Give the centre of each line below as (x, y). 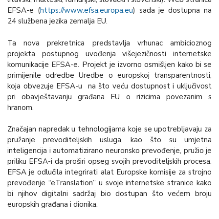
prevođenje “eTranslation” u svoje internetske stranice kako (109, 183)
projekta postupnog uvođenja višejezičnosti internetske (109, 54)
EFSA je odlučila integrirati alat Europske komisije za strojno (109, 172)
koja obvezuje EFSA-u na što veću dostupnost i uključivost (109, 86)
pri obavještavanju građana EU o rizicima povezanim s (109, 97)
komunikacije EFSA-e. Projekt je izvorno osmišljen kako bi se (109, 64)
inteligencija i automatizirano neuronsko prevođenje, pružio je (109, 151)
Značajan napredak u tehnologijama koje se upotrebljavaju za (109, 129)
